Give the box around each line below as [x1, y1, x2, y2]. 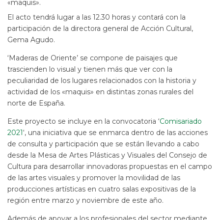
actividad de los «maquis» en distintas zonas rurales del [7, 87, 193, 96]
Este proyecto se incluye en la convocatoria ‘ [7, 116, 160, 126]
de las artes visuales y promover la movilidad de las [7, 173, 180, 182]
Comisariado [160, 116, 202, 126]
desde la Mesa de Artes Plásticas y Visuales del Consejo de [7, 150, 207, 160]
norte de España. [7, 98, 65, 108]
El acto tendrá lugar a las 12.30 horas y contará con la [7, 12, 186, 22]
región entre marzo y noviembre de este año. [7, 195, 164, 205]
